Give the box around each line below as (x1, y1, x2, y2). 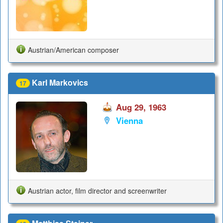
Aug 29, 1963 (115, 101, 166, 113)
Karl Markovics (32, 77, 88, 88)
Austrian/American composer (28, 44, 119, 55)
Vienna (115, 114, 143, 127)
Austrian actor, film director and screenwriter (28, 185, 167, 196)
